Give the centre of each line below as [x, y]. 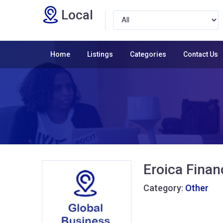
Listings [100, 54]
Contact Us [201, 54]
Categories [148, 54]
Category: [164, 188]
